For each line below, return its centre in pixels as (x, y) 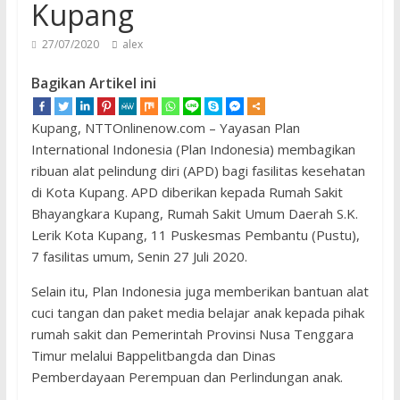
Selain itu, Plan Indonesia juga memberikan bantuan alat (200, 291)
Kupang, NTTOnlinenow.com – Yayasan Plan (165, 128)
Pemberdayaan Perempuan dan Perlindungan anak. (187, 377)
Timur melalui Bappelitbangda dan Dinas (153, 355)
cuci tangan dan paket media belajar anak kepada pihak (197, 312)
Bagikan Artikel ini (93, 83)
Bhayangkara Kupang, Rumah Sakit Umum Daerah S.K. (194, 213)
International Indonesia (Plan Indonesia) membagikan (193, 149)
